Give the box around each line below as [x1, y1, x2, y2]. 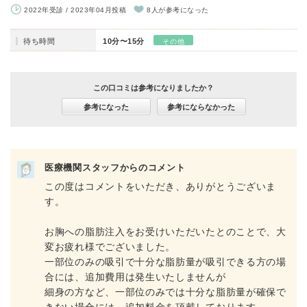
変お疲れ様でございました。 [45, 241, 176, 252]
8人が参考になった [147, 6, 209, 14]
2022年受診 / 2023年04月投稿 [24, 6, 126, 14]
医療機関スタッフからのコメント [45, 162, 186, 173]
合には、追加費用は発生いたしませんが [45, 271, 226, 282]
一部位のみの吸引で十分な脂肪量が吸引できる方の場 [45, 256, 286, 267]
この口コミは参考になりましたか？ [93, 84, 214, 92]
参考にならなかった [167, 103, 235, 111]
